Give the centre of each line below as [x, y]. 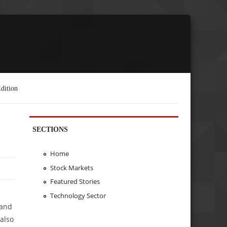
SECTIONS [50, 129]
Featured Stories [75, 182]
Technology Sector [78, 196]
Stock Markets [71, 167]
